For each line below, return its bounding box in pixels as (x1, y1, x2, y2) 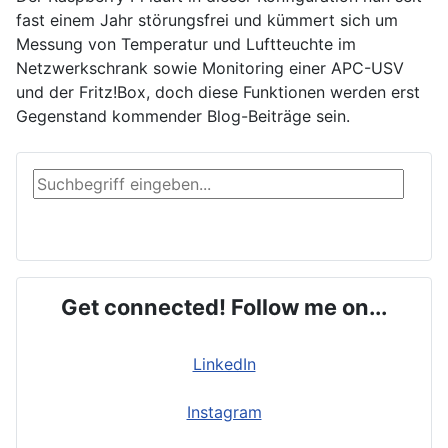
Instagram (186, 401, 262, 422)
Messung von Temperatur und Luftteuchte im (16, 33, 356, 54)
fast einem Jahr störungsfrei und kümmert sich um (16, 9, 398, 30)
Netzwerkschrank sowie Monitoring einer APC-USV (16, 57, 404, 78)
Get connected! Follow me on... (61, 293, 387, 320)
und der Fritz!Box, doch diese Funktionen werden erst (16, 81, 420, 102)
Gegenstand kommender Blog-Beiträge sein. (16, 105, 350, 126)
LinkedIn (192, 353, 256, 374)
